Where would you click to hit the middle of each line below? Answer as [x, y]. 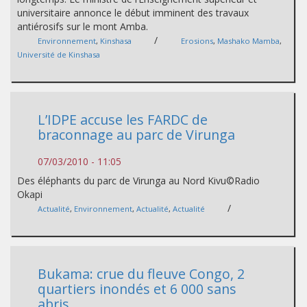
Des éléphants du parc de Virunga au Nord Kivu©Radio [138, 181]
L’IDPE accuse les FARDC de [123, 120]
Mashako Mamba [248, 41]
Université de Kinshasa [59, 54]
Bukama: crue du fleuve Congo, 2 [141, 274]
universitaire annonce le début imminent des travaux [133, 13]
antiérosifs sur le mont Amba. [83, 26]
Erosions [197, 41]
